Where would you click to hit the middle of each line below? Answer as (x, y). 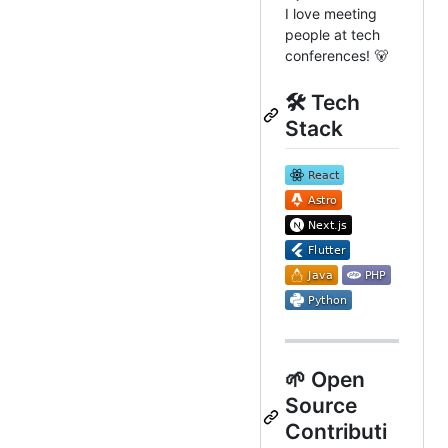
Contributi (336, 431)
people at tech (332, 35)
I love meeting (331, 14)
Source (321, 405)
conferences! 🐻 (336, 56)
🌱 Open (325, 379)
